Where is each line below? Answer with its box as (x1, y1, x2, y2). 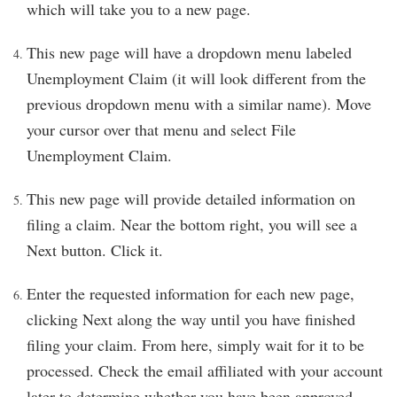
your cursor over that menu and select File (27, 119, 296, 140)
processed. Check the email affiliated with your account (27, 360, 383, 381)
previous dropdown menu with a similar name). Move (27, 93, 371, 114)
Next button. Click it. (27, 239, 163, 261)
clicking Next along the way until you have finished (27, 308, 355, 330)
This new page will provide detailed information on (27, 188, 355, 209)
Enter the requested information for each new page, (27, 283, 354, 304)
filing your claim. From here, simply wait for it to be (27, 334, 364, 355)
